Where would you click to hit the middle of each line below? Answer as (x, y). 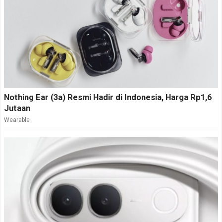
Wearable (17, 120)
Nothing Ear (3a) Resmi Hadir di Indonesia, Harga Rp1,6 (108, 97)
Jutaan (17, 108)
